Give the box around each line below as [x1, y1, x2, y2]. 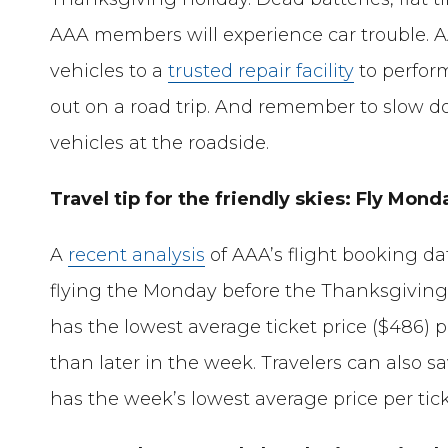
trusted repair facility [168, 59, 355, 82]
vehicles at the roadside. [50, 131, 270, 154]
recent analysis [68, 243, 206, 266]
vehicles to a [50, 59, 169, 82]
